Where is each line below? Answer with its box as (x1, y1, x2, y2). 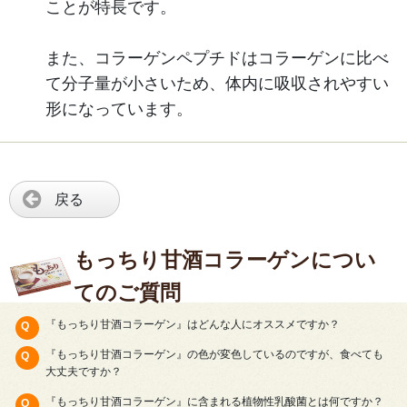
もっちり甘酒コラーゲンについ (74, 247, 377, 272)
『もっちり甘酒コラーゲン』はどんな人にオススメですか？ (45, 318, 340, 332)
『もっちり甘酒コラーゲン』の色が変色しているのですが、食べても (45, 348, 383, 362)
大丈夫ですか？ (45, 365, 122, 379)
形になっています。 (45, 99, 193, 118)
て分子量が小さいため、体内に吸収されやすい (45, 74, 389, 93)
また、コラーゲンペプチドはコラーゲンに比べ (45, 48, 389, 67)
